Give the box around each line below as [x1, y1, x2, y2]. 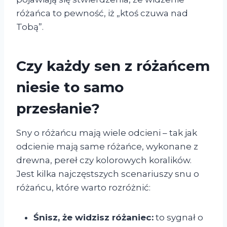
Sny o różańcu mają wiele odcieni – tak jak [16, 128, 197, 138]
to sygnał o [154, 212, 203, 223]
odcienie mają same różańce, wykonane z [16, 141, 198, 152]
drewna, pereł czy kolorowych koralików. [16, 155, 192, 166]
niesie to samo [16, 79, 124, 96]
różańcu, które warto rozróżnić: [16, 182, 150, 193]
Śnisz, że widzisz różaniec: [33, 212, 154, 223]
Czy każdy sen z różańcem [16, 57, 210, 75]
